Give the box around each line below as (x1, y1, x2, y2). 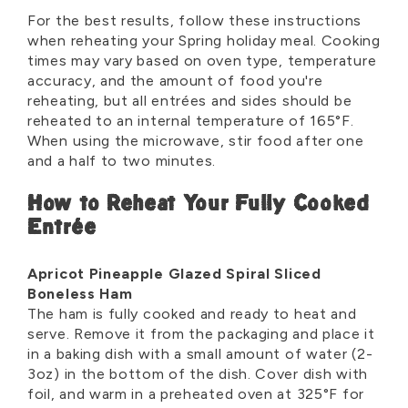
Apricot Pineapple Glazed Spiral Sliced (27, 265, 321, 283)
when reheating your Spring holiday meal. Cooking (27, 32, 381, 50)
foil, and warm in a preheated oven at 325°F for (27, 385, 364, 403)
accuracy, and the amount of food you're (27, 72, 323, 90)
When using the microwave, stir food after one (27, 132, 364, 150)
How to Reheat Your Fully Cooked (27, 195, 370, 217)
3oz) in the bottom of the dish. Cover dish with (27, 365, 368, 383)
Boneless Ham (27, 285, 133, 303)
